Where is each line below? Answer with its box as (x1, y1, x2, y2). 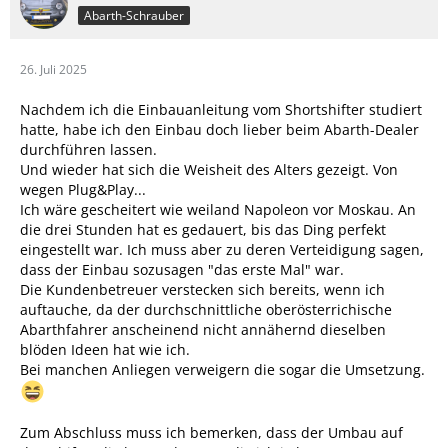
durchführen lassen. (20, 140, 157, 160)
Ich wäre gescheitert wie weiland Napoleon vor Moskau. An (20, 200, 416, 220)
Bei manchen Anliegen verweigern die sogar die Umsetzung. (20, 360, 425, 380)
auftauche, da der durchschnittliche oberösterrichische (20, 300, 392, 320)
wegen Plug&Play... (20, 180, 146, 200)
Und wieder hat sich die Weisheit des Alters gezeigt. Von (20, 160, 398, 180)
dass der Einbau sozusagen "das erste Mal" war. (20, 260, 344, 280)
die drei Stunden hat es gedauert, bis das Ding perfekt (20, 220, 386, 240)
